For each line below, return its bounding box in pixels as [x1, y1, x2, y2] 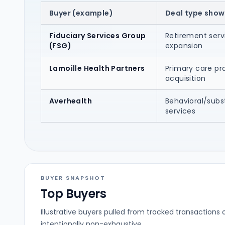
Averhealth [49, 96, 92, 106]
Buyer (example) [49, 8, 113, 18]
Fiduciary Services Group [49, 31, 146, 41]
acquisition [165, 73, 206, 83]
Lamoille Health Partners [49, 63, 145, 73]
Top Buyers [41, 185, 106, 202]
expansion [165, 41, 203, 51]
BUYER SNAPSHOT [41, 174, 105, 182]
